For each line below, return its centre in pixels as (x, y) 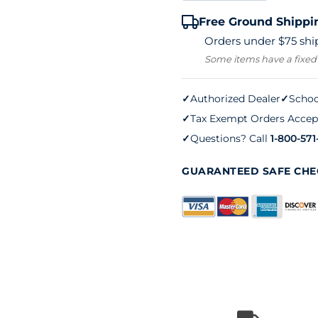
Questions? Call (230, 138)
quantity (234, 73)
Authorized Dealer (235, 98)
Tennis (228, 28)
